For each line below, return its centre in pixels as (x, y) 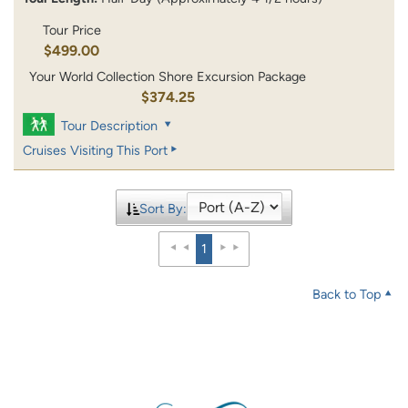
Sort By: (163, 209)
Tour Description (110, 126)
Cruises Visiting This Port (95, 151)
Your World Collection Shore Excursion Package (168, 77)
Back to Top (347, 295)
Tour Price (71, 31)
